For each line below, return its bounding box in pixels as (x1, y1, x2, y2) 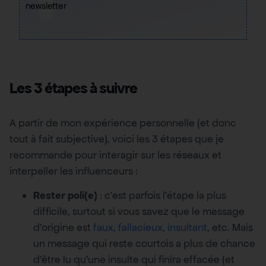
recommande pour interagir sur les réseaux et (9, 148, 221, 162)
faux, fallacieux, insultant (93, 221, 207, 235)
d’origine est (33, 221, 93, 235)
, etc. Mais (207, 221, 253, 235)
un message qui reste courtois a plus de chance (33, 237, 255, 251)
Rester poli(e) (33, 189, 97, 202)
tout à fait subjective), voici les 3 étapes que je (9, 132, 224, 146)
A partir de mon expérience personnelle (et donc (9, 116, 236, 130)
